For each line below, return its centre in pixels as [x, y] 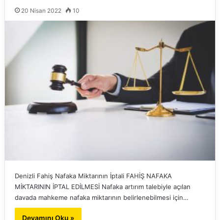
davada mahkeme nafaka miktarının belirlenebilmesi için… [101, 198]
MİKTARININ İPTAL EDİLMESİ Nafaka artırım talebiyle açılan [102, 187]
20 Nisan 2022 [41, 11]
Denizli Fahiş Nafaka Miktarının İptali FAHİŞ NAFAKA [93, 176]
